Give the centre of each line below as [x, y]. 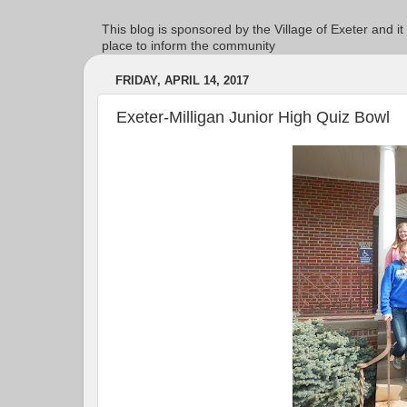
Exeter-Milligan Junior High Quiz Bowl [253, 117]
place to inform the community [189, 45]
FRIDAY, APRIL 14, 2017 [182, 81]
